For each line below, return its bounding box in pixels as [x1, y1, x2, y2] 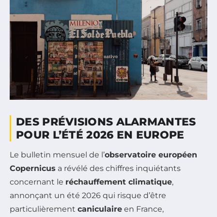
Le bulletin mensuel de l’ [10, 150, 105, 159]
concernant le [10, 177, 65, 186]
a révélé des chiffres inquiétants [56, 163, 181, 173]
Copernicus [10, 163, 56, 173]
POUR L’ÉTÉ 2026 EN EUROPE [16, 128, 185, 141]
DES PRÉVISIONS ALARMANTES [16, 115, 196, 128]
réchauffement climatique [65, 177, 172, 186]
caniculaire [77, 204, 122, 214]
